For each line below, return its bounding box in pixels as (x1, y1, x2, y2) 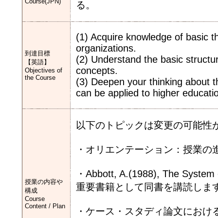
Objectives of (25, 67, 62, 74)
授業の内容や (25, 178, 63, 185)
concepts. (76, 65, 118, 76)
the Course (25, 74, 55, 81)
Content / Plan (25, 202, 65, 210)
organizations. (76, 43, 136, 54)
